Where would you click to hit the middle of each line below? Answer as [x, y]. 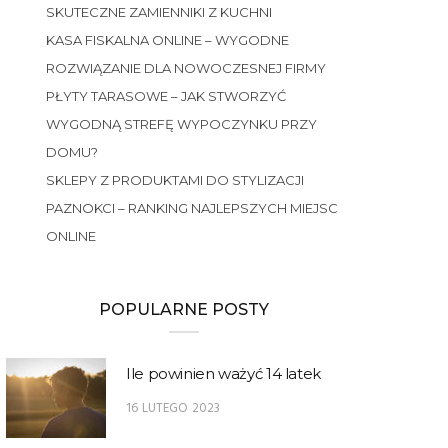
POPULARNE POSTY [183, 310]
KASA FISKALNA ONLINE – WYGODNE [167, 40]
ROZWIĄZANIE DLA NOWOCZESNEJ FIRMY [186, 68]
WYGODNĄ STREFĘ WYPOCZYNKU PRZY [181, 124]
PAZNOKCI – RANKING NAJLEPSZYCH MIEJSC [192, 208]
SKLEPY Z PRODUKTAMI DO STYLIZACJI [175, 180]
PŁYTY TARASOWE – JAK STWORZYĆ [166, 96]
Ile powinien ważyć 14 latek [223, 374]
